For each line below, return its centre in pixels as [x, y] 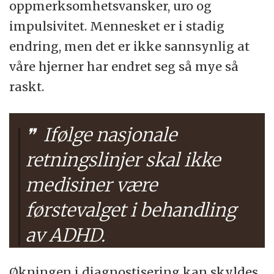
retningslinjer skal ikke [123, 160]
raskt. [27, 87]
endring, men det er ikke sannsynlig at [130, 46]
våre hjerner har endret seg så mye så [124, 67]
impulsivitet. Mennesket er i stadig [117, 26]
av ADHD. [66, 235]
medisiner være [92, 185]
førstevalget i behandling [131, 210]
